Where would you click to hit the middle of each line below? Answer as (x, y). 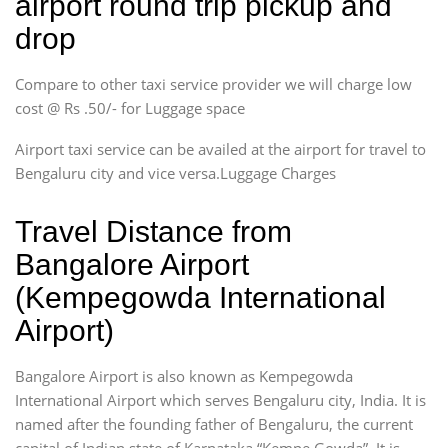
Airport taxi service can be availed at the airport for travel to (220, 148)
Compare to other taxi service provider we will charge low (213, 83)
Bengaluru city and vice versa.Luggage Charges (175, 172)
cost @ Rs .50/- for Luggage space (130, 107)
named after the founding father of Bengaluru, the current (214, 423)
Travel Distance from (153, 231)
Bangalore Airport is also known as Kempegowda (184, 375)
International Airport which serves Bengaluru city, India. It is (220, 399)
